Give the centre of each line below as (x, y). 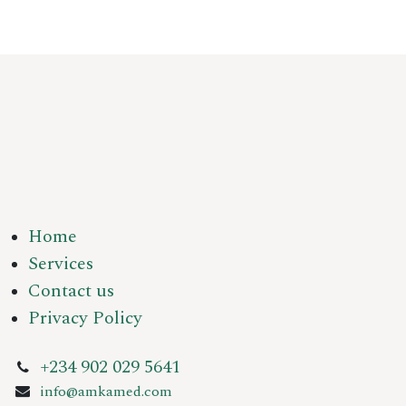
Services (61, 264)
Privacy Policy (85, 318)
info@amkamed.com (106, 391)
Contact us (71, 291)
